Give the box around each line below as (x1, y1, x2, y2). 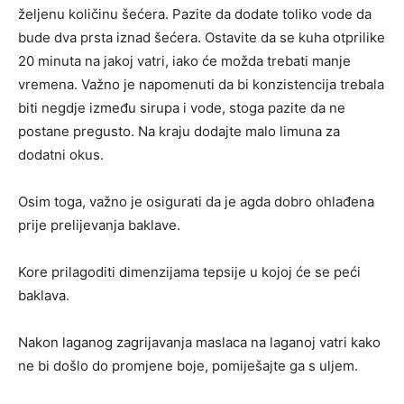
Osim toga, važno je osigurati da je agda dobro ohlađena (18, 193, 374, 211)
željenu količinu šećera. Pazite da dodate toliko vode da (18, 5, 372, 23)
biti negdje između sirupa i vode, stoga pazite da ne (18, 99, 345, 117)
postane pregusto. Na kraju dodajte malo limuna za (18, 123, 340, 141)
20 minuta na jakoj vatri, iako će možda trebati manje (18, 52, 351, 70)
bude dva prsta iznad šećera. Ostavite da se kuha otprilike (18, 29, 385, 47)
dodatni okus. (18, 146, 104, 164)
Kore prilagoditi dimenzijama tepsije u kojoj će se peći (18, 263, 361, 281)
